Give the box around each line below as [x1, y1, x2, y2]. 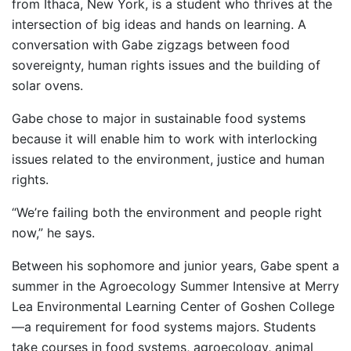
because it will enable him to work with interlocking [12, 131, 317, 147]
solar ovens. [12, 78, 83, 94]
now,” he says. [12, 225, 95, 241]
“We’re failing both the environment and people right [12, 204, 322, 221]
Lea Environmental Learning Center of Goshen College [12, 299, 335, 315]
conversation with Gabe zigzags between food [12, 37, 290, 53]
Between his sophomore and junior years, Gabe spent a [12, 258, 339, 274]
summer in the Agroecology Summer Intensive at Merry [12, 278, 339, 295]
